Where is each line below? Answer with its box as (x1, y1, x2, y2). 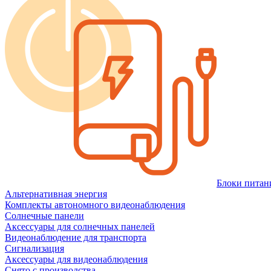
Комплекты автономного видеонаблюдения (5, 200, 185, 210)
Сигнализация (5, 243, 64, 253)
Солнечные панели (5, 211, 84, 221)
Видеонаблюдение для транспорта (5, 232, 146, 243)
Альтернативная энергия (5, 189, 107, 199)
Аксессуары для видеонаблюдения (5, 254, 148, 264)
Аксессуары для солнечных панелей (5, 221, 155, 232)
